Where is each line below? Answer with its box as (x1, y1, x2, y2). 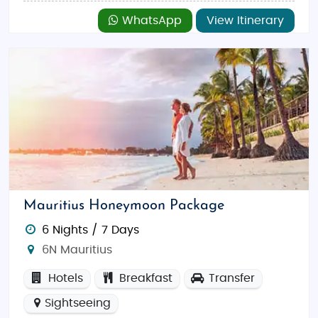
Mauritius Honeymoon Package (23, 199, 224, 213)
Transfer (204, 273, 255, 284)
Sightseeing (44, 297, 111, 309)
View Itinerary (207, 15, 284, 26)
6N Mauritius (38, 244, 112, 256)
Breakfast (115, 273, 172, 284)
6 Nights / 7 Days (41, 224, 139, 236)
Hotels (44, 273, 83, 284)
